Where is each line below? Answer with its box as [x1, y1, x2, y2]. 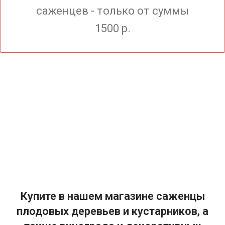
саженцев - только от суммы [36, 5, 189, 18]
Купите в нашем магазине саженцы [20, 190, 205, 203]
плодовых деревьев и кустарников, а [17, 205, 208, 218]
